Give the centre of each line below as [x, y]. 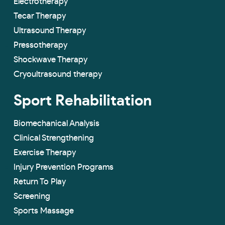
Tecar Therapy [40, 16]
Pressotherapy [40, 45]
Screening [32, 196]
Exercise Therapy [45, 153]
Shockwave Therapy [50, 60]
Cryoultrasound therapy [58, 74]
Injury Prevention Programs [64, 167]
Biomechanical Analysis [57, 124]
